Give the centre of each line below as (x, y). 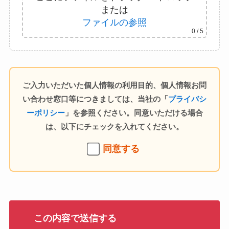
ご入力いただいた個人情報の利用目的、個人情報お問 (114, 85)
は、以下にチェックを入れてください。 (114, 127)
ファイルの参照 (114, 22)
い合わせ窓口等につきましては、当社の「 (95, 99)
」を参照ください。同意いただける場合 (134, 113)
